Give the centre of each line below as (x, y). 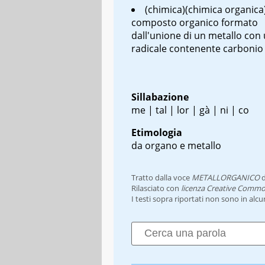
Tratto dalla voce (161, 177)
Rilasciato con (156, 188)
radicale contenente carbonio (197, 48)
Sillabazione (160, 97)
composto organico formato (195, 22)
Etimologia (157, 132)
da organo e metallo (176, 145)
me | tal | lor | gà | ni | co (190, 110)
